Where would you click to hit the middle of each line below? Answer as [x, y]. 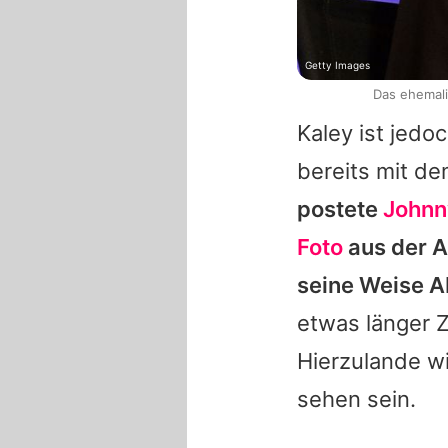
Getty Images [337, 65]
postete [340, 209]
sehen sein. [356, 399]
